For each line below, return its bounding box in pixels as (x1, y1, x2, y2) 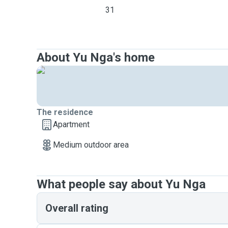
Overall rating (45, 202, 108, 214)
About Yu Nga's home (37, 50, 155, 65)
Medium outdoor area (53, 140, 129, 150)
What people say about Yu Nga (37, 177, 206, 191)
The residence (37, 107, 93, 117)
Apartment (53, 120, 90, 129)
